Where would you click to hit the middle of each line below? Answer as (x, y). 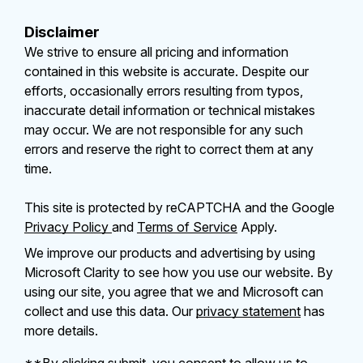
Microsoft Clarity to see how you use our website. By (179, 273)
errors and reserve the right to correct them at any (169, 149)
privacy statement (248, 312)
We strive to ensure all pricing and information (156, 52)
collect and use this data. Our (110, 312)
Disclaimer (62, 32)
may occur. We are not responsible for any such (164, 130)
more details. (61, 331)
